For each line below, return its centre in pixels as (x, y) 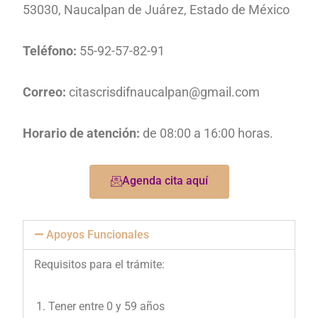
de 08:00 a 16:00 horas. (207, 133)
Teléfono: (50, 51)
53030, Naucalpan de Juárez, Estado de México (157, 10)
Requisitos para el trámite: (101, 265)
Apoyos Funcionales (98, 235)
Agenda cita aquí (165, 181)
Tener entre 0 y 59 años (107, 307)
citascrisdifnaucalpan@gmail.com (165, 92)
